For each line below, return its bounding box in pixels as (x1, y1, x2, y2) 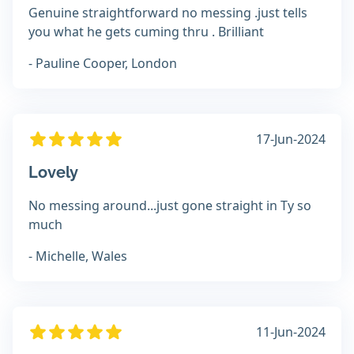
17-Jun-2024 (256, 130, 326, 149)
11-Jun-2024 (256, 323, 326, 341)
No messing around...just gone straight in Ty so (28, 197, 311, 215)
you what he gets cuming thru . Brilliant (28, 23, 264, 41)
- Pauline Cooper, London (28, 55, 177, 73)
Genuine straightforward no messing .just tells (28, 4, 307, 22)
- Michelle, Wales (28, 247, 127, 265)
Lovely (28, 163, 78, 183)
